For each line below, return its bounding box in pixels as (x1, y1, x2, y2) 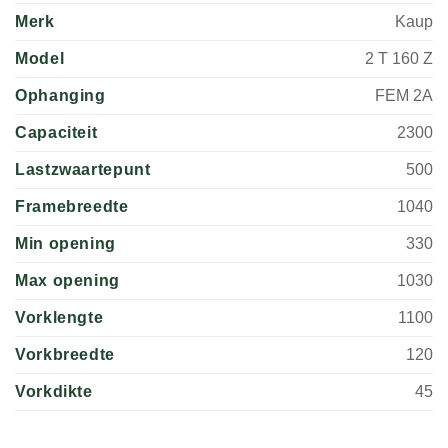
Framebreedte (15, 197, 129, 215)
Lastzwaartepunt (15, 160, 151, 178)
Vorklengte (15, 308, 104, 326)
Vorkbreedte (15, 345, 116, 363)
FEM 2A (375, 86, 433, 104)
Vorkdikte (15, 382, 93, 400)
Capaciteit (15, 123, 98, 141)
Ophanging (15, 86, 106, 104)
